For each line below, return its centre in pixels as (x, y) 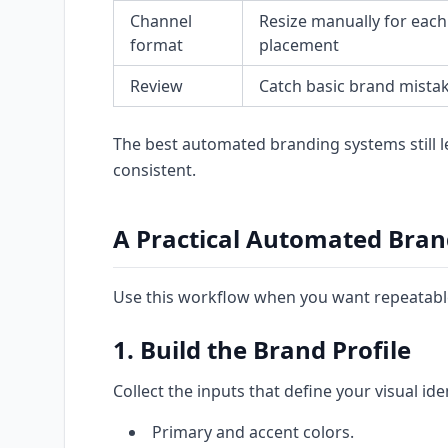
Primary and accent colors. (253, 432)
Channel (161, 21)
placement (299, 45)
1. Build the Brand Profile (262, 349)
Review (156, 86)
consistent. (154, 170)
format (156, 45)
